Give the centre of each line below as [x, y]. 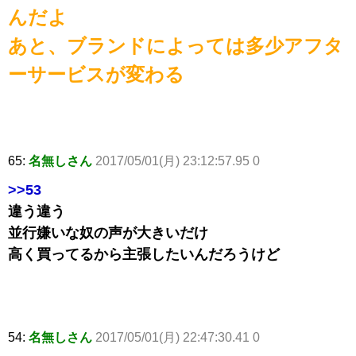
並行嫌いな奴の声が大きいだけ [108, 233]
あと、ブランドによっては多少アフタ [176, 46]
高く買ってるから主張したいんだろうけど [144, 255]
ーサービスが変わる [96, 75]
